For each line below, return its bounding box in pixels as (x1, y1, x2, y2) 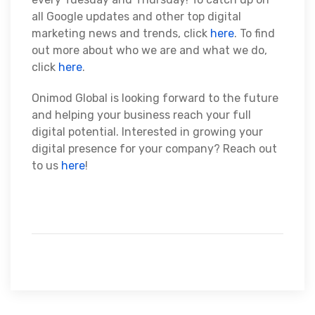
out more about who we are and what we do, (32, 43, 267, 57)
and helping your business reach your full (32, 108, 251, 122)
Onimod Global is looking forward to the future (32, 91, 278, 105)
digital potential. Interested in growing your (32, 124, 263, 139)
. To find (234, 26, 275, 40)
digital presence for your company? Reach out (32, 141, 277, 155)
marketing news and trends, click (32, 26, 210, 40)
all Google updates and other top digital (32, 9, 241, 23)
